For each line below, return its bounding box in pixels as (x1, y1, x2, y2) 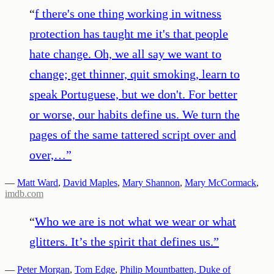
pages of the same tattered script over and (29, 127, 236, 141)
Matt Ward (17, 177, 58, 188)
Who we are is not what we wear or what (35, 214, 236, 228)
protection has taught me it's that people (29, 26, 228, 40)
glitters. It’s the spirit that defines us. (29, 234, 213, 248)
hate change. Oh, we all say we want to (29, 46, 221, 61)
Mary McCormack (185, 177, 256, 188)
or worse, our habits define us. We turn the (29, 107, 240, 121)
